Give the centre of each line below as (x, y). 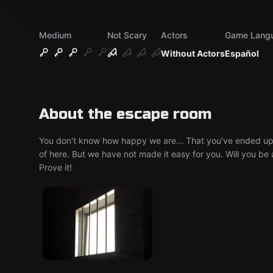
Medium (55, 35)
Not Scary (127, 35)
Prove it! (55, 167)
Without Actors (193, 53)
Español (242, 53)
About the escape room (125, 114)
